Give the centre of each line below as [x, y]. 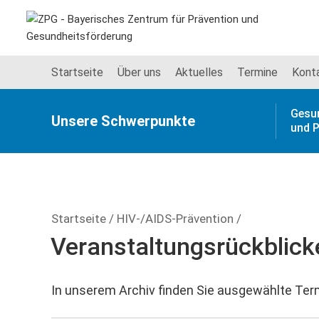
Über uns [139, 72]
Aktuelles [199, 72]
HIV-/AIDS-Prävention [175, 219]
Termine [257, 72]
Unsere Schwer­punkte [123, 121]
